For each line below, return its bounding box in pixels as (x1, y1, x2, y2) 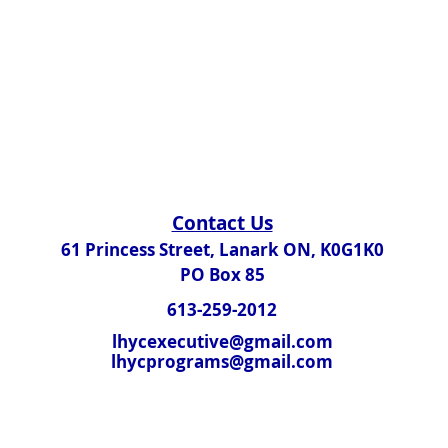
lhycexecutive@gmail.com (111, 330, 333, 353)
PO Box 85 (179, 263, 265, 286)
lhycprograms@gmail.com (111, 350, 333, 373)
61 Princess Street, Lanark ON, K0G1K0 (60, 238, 384, 261)
